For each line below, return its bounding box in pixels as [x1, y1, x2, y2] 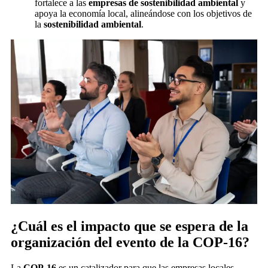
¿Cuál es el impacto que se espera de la [11, 218, 248, 234]
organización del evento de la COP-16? [11, 234, 249, 250]
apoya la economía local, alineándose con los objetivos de [35, 8, 252, 19]
